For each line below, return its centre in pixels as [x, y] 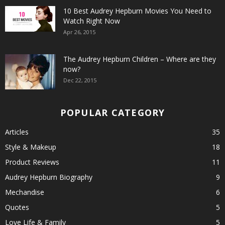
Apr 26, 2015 [79, 32]
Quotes [17, 207]
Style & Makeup [31, 147]
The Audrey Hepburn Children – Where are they [140, 59]
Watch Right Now [92, 21]
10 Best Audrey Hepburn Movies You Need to [137, 11]
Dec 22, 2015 [80, 80]
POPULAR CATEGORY [113, 113]
